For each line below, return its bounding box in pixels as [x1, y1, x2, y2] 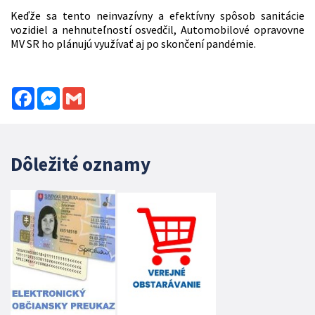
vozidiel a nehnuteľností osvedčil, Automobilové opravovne [11, 22, 304, 37]
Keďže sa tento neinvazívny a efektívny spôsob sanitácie [11, 8, 304, 23]
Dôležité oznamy [11, 152, 150, 176]
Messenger [60, 86, 112, 101]
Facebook [34, 86, 80, 101]
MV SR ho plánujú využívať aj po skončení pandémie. [11, 37, 256, 51]
